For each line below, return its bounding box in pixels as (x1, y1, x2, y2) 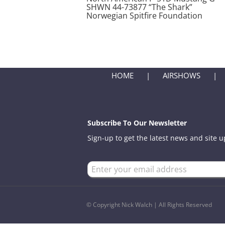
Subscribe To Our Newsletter (87, 118, 187, 128)
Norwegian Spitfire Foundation (86, 10, 202, 22)
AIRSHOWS (162, 70, 200, 81)
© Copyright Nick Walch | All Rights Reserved (86, 200, 212, 209)
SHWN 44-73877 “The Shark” (86, 2, 192, 13)
